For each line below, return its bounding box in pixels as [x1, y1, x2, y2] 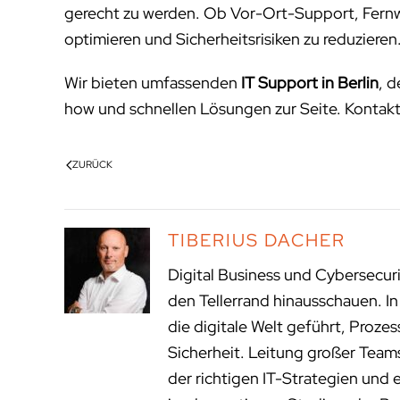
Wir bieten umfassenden [64, 72, 241, 93]
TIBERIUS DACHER [168, 229, 346, 252]
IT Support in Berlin [241, 72, 379, 93]
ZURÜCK [72, 158, 112, 171]
